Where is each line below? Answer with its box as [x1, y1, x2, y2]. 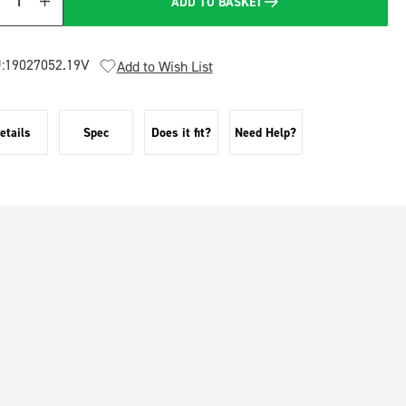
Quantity [5, 2, 56, 20]
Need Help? [235, 124, 297, 140]
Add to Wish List [116, 57, 213, 75]
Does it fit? [150, 124, 211, 140]
